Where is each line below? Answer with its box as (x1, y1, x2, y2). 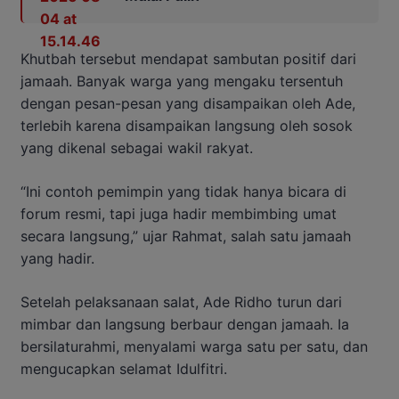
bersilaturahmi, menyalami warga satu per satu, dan (20, 338, 368, 356)
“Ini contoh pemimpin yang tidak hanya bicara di (20, 183, 346, 201)
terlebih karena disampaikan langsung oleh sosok (20, 117, 353, 135)
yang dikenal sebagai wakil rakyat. (20, 139, 253, 158)
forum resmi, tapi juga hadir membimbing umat (20, 205, 337, 224)
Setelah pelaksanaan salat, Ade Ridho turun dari (20, 293, 342, 312)
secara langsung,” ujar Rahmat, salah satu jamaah (20, 227, 351, 246)
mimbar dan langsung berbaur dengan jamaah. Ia (20, 315, 349, 334)
